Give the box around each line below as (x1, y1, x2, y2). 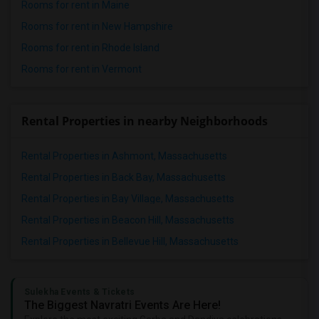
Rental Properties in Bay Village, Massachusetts (21, 193, 234, 204)
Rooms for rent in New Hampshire (21, 21, 173, 32)
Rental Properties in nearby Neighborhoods (21, 113, 268, 129)
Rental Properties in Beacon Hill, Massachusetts (21, 214, 234, 226)
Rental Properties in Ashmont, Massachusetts (21, 150, 227, 162)
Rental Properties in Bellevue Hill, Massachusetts (21, 236, 239, 247)
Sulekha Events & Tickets (24, 287, 135, 297)
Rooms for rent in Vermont (21, 63, 142, 75)
